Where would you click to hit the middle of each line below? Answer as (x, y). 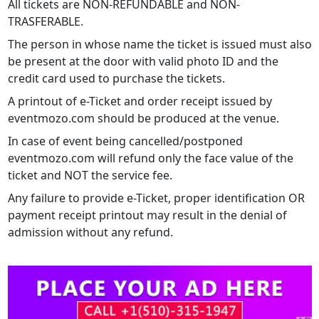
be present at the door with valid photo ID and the (143, 62)
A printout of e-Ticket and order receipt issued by (140, 101)
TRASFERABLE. (45, 22)
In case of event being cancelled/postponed (125, 141)
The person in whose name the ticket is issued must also (159, 45)
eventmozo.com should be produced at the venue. (143, 119)
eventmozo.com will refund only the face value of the (150, 158)
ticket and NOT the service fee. (90, 176)
